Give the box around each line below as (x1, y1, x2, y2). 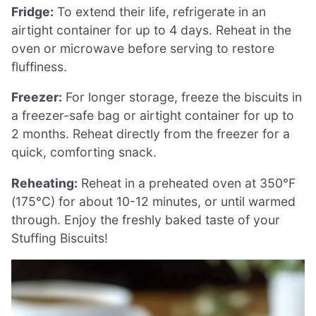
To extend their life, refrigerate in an (54, 4, 266, 19)
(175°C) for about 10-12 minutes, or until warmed (11, 193, 296, 209)
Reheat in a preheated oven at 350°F (78, 175, 296, 190)
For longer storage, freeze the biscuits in (62, 90, 302, 105)
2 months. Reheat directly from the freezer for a (11, 126, 290, 142)
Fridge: (11, 4, 54, 19)
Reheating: (11, 175, 78, 190)
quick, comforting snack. (11, 145, 157, 160)
